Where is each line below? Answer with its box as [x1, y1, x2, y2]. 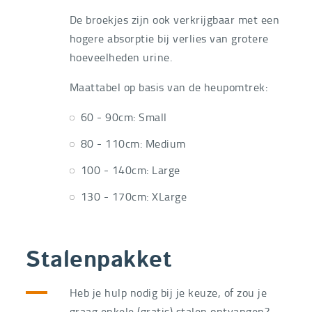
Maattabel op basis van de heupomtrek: [69, 79, 268, 95]
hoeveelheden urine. [69, 49, 173, 65]
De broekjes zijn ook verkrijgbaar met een [69, 11, 280, 27]
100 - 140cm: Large [80, 162, 180, 178]
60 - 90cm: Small [80, 109, 167, 125]
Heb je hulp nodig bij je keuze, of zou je [69, 285, 267, 301]
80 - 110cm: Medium [80, 135, 186, 151]
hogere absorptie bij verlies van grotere [69, 30, 269, 46]
